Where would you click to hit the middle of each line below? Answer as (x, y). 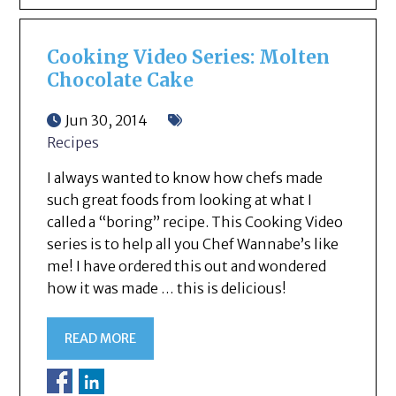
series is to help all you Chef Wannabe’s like (193, 244)
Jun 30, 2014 (107, 121)
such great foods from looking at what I (180, 200)
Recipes (73, 143)
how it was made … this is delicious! (167, 289)
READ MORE (101, 339)
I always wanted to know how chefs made (185, 178)
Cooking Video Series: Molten (189, 58)
